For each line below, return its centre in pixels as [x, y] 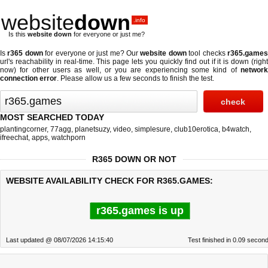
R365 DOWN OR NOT [134, 159]
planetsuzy [92, 129]
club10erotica [196, 129]
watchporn [68, 138]
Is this [18, 34]
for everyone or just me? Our [92, 53]
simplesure [153, 129]
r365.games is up [140, 211]
